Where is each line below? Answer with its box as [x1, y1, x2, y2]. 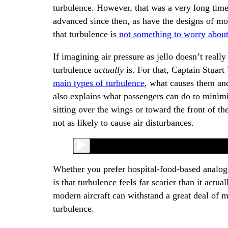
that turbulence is [53, 28, 119, 39]
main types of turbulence [53, 77, 145, 88]
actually [94, 64, 124, 75]
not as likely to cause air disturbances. [53, 117, 194, 128]
